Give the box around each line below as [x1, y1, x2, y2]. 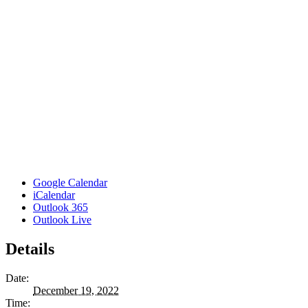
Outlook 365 [33, 201, 88, 213]
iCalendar [33, 188, 75, 201]
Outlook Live [33, 213, 91, 225]
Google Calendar [33, 176, 107, 188]
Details [5, 239, 54, 258]
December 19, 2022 [33, 284, 119, 296]
